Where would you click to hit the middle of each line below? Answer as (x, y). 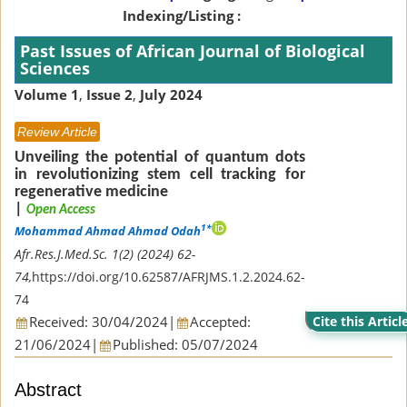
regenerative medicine (91, 192)
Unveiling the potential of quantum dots (160, 157)
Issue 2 (109, 94)
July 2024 (171, 94)
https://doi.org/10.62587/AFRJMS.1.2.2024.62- (169, 276)
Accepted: (220, 321)
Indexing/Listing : (182, 15)
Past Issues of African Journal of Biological (193, 50)
